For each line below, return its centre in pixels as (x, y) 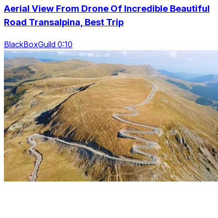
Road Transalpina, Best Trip (64, 22)
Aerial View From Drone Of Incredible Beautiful (107, 9)
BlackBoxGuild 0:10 (38, 45)
